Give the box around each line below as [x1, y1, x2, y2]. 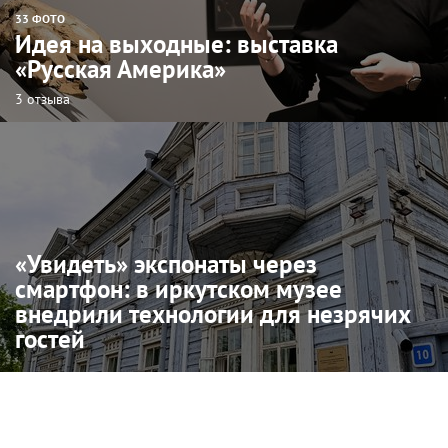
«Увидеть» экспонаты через [15, 247, 317, 280]
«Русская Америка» [15, 52, 226, 85]
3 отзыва [15, 89, 70, 108]
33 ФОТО [15, 10, 65, 26]
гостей [15, 322, 85, 355]
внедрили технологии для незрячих [15, 297, 411, 330]
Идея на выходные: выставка [15, 27, 338, 60]
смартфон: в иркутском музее [15, 272, 342, 305]
